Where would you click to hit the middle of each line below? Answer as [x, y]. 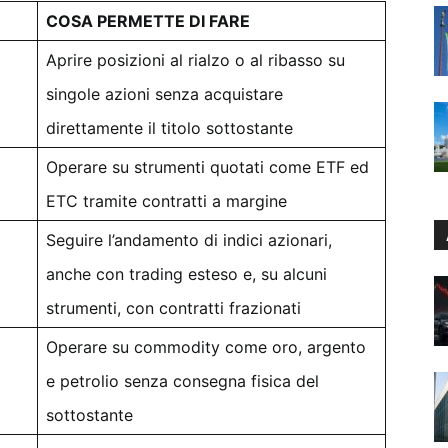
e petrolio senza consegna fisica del [182, 381]
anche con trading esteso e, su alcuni [186, 274]
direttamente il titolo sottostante [169, 128]
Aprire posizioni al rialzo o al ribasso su [195, 60]
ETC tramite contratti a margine [166, 201]
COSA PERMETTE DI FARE [148, 21]
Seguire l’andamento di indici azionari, [189, 240]
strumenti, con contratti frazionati [173, 308]
